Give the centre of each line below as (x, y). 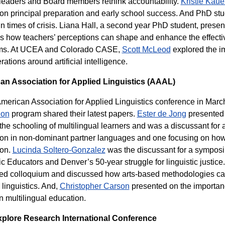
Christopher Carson (94, 186)
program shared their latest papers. (73, 114)
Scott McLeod (146, 49)
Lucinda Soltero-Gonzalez (59, 150)
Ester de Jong (161, 114)
